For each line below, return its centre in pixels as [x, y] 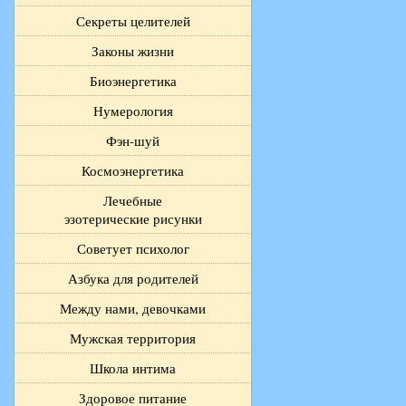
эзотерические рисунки [133, 219]
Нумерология [133, 111]
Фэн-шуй [133, 141]
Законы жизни [133, 51]
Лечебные [133, 201]
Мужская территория [133, 338]
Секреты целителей [133, 21]
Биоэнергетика [133, 81]
